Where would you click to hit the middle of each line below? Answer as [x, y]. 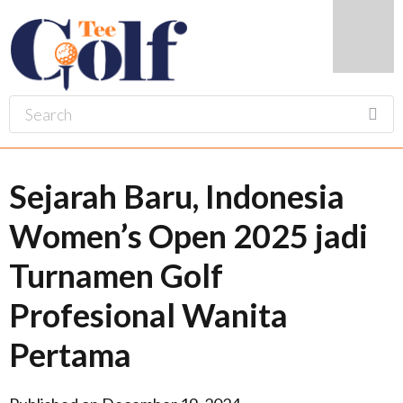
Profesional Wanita [148, 315]
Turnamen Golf [116, 275]
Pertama [70, 354]
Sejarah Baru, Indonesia [177, 196]
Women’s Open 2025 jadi [188, 236]
